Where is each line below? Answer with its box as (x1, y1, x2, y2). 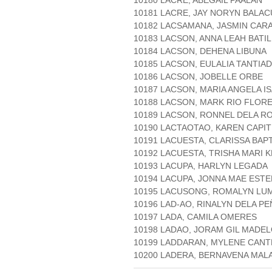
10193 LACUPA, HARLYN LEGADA (134, 161, 268, 171)
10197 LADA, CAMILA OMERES (134, 212, 257, 222)
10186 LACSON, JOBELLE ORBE (134, 72, 263, 82)
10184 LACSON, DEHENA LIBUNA (134, 46, 267, 56)
